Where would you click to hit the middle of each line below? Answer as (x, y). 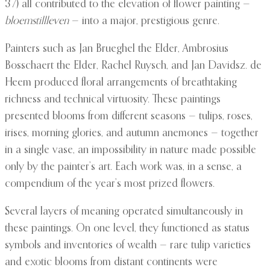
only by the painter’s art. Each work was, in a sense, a (123, 167)
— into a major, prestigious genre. (144, 21)
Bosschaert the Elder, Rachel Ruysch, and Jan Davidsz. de (133, 66)
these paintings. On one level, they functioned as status (127, 229)
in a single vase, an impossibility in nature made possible (130, 150)
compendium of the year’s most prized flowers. (110, 184)
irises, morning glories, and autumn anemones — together (132, 133)
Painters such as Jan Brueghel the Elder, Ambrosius (117, 49)
